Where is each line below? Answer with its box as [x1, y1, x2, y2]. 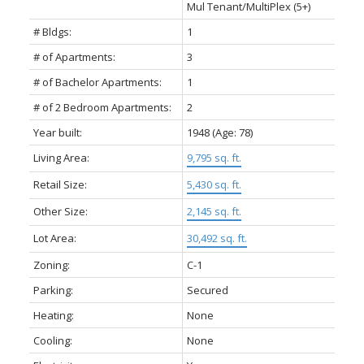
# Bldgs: [32, 24, 71, 40]
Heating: [32, 308, 74, 323]
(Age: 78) [211, 125, 253, 141]
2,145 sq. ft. [186, 204, 241, 219]
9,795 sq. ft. [186, 150, 241, 166]
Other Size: [32, 204, 88, 219]
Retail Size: [32, 177, 87, 193]
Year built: [32, 125, 82, 141]
